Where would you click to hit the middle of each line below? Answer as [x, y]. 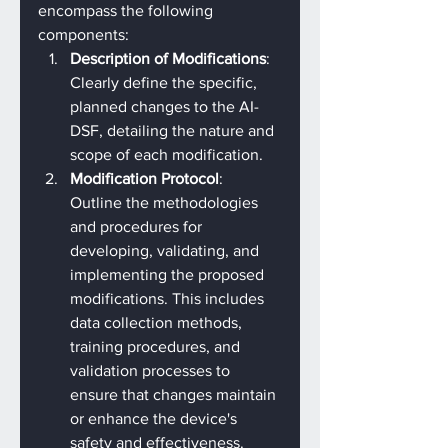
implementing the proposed [169, 274]
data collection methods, [158, 322]
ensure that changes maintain [175, 394]
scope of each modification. [166, 154]
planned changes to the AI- [164, 106]
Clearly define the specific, [165, 82]
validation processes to [152, 370]
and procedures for [138, 226]
